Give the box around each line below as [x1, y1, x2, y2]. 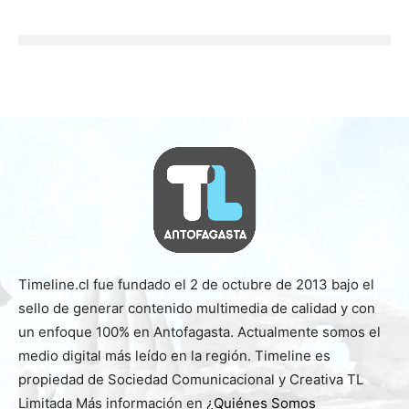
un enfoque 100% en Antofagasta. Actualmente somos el [18, 322, 381, 341]
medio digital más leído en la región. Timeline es [18, 346, 330, 364]
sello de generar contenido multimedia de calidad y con [18, 299, 375, 317]
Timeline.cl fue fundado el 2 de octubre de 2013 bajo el [18, 275, 374, 293]
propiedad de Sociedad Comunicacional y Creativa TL [18, 370, 363, 388]
